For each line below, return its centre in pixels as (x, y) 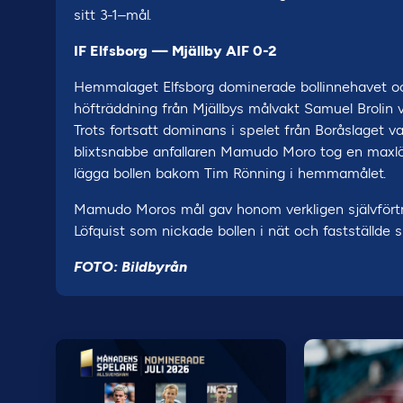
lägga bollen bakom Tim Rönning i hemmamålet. (230, 173)
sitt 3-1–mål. (112, 15)
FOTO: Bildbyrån (130, 267)
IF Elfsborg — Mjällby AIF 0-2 (175, 51)
